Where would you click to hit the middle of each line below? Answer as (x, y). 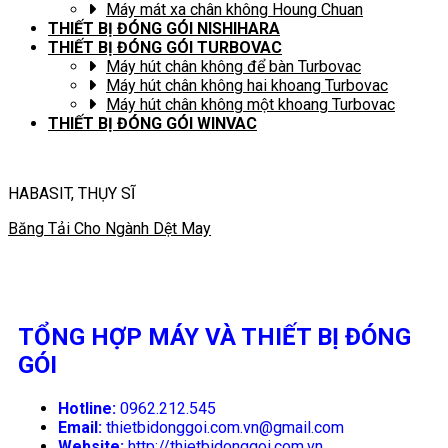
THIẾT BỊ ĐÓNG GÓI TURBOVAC (165, 47)
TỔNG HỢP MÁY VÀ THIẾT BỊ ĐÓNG (214, 336)
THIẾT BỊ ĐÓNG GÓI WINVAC (152, 123)
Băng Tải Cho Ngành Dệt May (109, 228)
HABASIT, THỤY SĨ (71, 193)
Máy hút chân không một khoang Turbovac (250, 104)
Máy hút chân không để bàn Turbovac (233, 66)
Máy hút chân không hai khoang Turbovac (247, 85)
